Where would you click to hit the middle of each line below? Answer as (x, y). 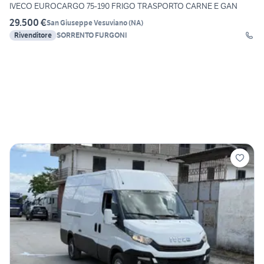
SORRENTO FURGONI (92, 35)
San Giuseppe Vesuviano (87, 22)
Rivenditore (33, 35)
